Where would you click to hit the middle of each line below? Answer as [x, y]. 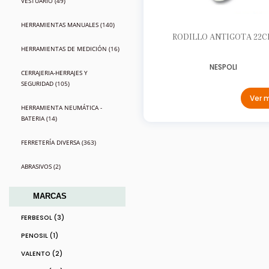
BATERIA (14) [39, 118]
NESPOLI [223, 67]
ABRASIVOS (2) [41, 166]
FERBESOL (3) [43, 218]
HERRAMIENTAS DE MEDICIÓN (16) [70, 49]
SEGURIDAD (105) [45, 83]
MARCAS [50, 196]
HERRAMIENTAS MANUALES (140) [68, 25]
